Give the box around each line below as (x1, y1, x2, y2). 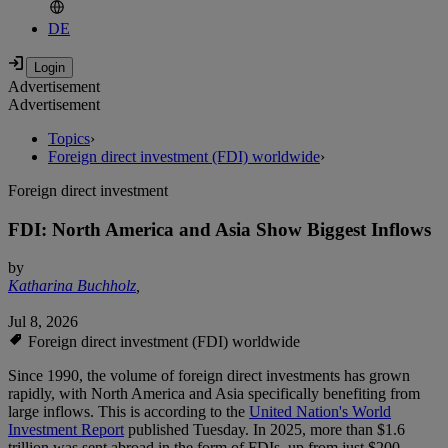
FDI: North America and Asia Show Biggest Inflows (8, 218, 431, 240)
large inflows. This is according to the (8, 403, 249, 421)
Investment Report (8, 421, 124, 439)
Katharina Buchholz (8, 277, 136, 295)
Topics (48, 130, 90, 148)
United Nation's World (249, 403, 391, 421)
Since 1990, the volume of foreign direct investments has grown (8, 367, 410, 385)
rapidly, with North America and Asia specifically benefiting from (8, 385, 420, 403)
